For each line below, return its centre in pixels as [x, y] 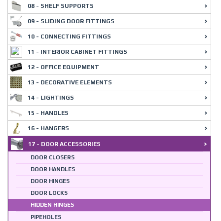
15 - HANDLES [48, 113]
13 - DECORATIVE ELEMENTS [70, 82]
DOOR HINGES [50, 181]
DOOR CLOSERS [53, 157]
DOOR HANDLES [53, 169]
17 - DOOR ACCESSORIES [64, 144]
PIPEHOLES [46, 217]
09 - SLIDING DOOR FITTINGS [71, 21]
